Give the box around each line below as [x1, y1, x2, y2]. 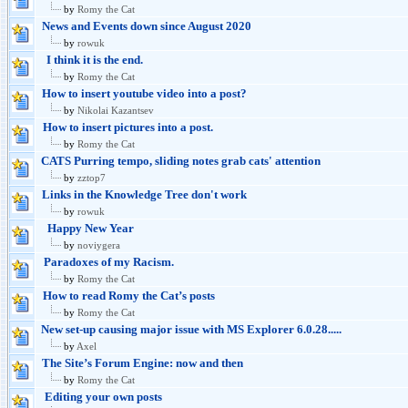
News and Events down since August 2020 [42, 20, 251, 33]
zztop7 [77, 172, 106, 183]
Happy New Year [47, 222, 134, 235]
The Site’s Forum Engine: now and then [42, 357, 243, 370]
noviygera [77, 240, 120, 250]
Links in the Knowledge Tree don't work [42, 189, 247, 201]
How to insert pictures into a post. [43, 121, 213, 134]
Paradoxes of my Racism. [44, 256, 174, 269]
